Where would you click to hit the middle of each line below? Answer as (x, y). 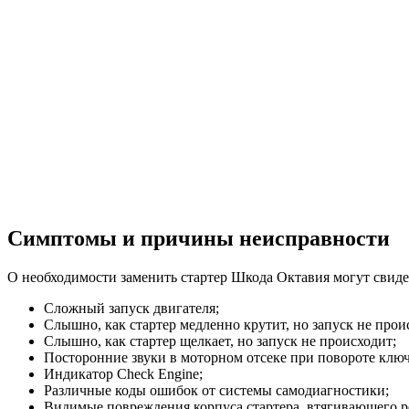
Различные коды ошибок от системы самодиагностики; (216, 391)
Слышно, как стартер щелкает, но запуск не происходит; (220, 341)
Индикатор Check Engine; (123, 374)
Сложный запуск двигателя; (131, 309)
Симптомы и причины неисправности (199, 239)
